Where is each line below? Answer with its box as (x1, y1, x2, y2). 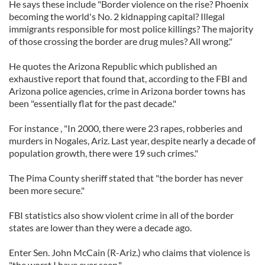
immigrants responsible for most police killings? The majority (9, 23, 253, 34)
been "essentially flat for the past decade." (9, 98, 176, 109)
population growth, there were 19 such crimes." (9, 147, 198, 159)
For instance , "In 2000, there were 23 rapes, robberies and (9, 122, 243, 134)
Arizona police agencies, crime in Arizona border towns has (9, 85, 245, 96)
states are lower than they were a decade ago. (9, 222, 192, 233)
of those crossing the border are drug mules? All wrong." (9, 35, 232, 47)
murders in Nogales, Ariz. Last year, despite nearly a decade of (9, 135, 256, 146)
